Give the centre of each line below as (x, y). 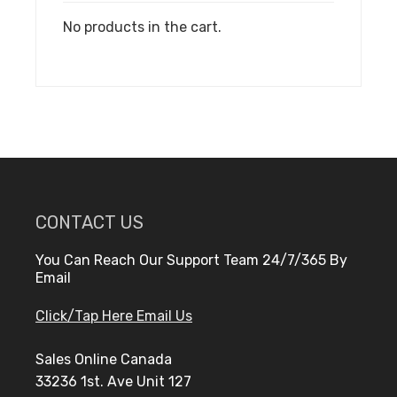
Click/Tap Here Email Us (114, 315)
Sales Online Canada (104, 359)
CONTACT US (90, 222)
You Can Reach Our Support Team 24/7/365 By (191, 260)
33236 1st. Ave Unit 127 (113, 381)
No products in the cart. (142, 27)
